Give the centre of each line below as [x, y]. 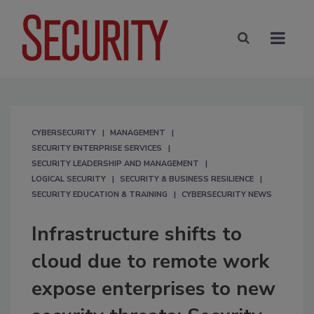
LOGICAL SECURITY [69, 179]
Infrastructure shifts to [137, 234]
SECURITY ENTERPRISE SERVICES [97, 148]
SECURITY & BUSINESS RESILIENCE [187, 179]
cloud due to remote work [150, 261]
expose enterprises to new [153, 288]
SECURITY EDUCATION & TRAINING [100, 194]
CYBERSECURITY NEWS [227, 194]
